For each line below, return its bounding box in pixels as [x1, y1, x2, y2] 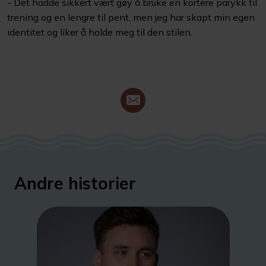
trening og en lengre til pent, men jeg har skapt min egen [7, 11, 255, 23]
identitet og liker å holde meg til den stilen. [7, 26, 192, 38]
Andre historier [14, 173, 136, 194]
